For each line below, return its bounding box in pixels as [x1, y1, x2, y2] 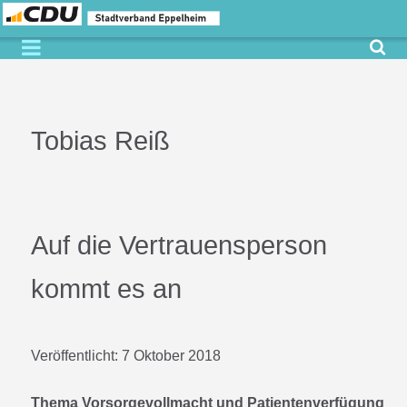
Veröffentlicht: [31, 348, 122, 364]
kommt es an [31, 274, 182, 304]
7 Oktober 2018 [122, 348, 221, 364]
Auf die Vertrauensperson [31, 231, 327, 261]
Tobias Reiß [31, 126, 170, 156]
